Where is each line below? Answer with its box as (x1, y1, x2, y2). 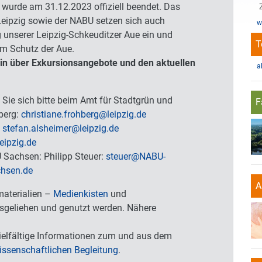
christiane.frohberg (21, 109, 99, 120)
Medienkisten (53, 188, 108, 200)
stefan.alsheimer (2, 123, 71, 135)
